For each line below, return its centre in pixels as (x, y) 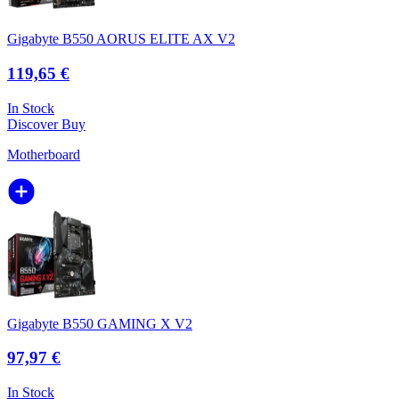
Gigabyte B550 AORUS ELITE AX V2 (121, 39)
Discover (34, 124)
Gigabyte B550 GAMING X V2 (100, 323)
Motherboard (44, 154)
